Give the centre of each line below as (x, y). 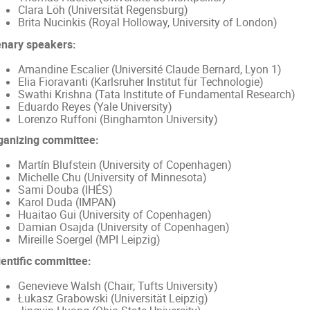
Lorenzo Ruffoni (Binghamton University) (118, 119)
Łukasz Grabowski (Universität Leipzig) (113, 298)
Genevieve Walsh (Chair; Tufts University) (118, 286)
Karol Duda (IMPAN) (67, 203)
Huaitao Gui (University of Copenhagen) (115, 215)
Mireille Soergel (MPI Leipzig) (89, 240)
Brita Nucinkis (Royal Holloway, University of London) (147, 22)
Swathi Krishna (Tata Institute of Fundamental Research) (156, 94)
